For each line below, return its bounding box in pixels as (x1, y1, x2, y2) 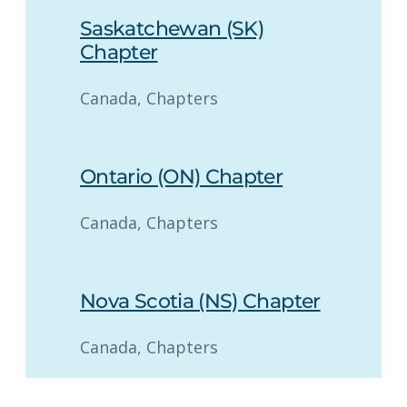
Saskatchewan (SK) (80, 15, 264, 41)
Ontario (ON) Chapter (80, 164, 283, 189)
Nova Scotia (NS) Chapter (80, 288, 321, 313)
